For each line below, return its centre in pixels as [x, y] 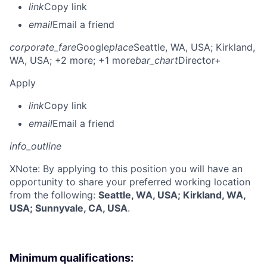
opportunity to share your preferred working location [130, 181]
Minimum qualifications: [72, 257]
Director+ [200, 60]
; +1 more [114, 60]
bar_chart [157, 60]
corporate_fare [43, 47]
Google [93, 47]
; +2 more [71, 60]
